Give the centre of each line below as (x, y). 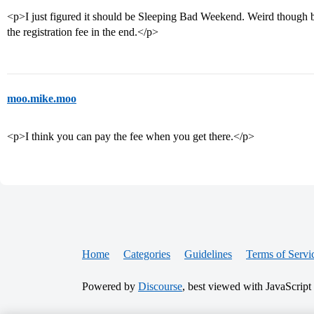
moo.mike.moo (42, 98)
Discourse (160, 286)
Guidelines (208, 254)
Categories (147, 254)
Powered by (110, 286)
